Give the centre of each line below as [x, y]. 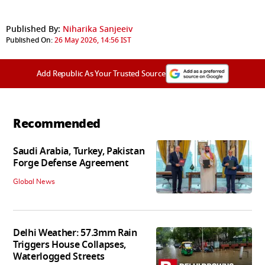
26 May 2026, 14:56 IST [93, 40]
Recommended [57, 123]
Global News [34, 182]
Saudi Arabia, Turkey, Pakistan [79, 152]
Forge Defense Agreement [71, 164]
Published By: [33, 29]
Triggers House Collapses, [70, 245]
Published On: [29, 40]
